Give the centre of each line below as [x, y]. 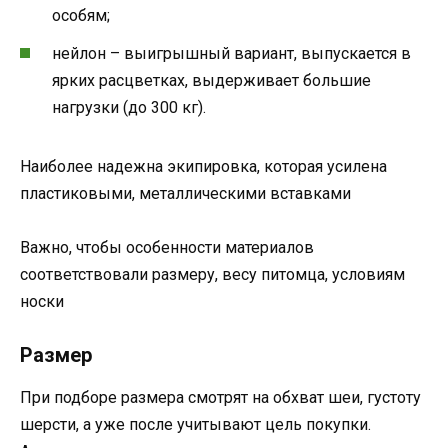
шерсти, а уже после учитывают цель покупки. [195, 425]
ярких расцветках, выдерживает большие [211, 80]
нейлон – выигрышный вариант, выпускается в [231, 53]
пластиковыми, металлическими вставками [185, 193]
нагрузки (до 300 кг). [129, 107]
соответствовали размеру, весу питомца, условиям [212, 274]
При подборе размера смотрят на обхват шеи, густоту [220, 398]
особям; [81, 15]
